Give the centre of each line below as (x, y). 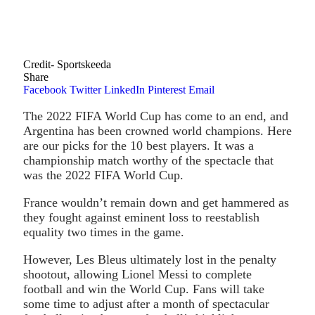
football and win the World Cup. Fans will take (144, 289)
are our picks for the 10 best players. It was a (139, 145)
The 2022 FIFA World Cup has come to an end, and (156, 116)
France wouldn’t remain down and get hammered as (156, 202)
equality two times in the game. (104, 232)
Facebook (45, 89)
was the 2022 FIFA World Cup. (103, 175)
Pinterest (167, 89)
